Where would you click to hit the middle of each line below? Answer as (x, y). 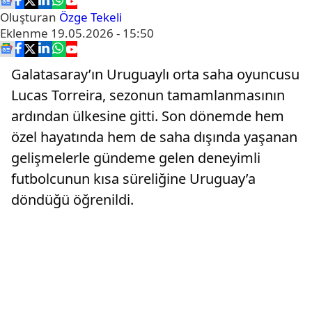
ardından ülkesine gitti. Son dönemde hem (148, 116)
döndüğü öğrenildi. (72, 200)
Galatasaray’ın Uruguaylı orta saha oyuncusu (155, 74)
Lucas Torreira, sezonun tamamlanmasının (148, 95)
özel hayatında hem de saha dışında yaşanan (154, 137)
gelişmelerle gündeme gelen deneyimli (136, 158)
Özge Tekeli (91, 17)
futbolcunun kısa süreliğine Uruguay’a (133, 179)
